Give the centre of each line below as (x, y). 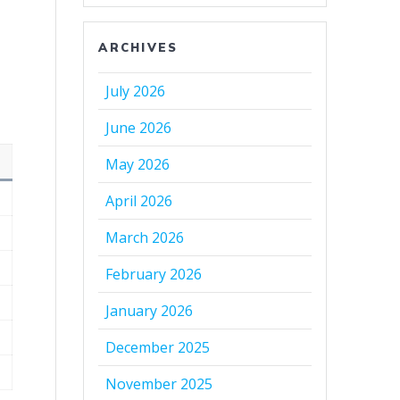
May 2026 (138, 165)
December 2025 (158, 348)
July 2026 (136, 92)
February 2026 (154, 275)
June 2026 (139, 128)
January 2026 (150, 311)
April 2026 (139, 201)
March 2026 (145, 238)
